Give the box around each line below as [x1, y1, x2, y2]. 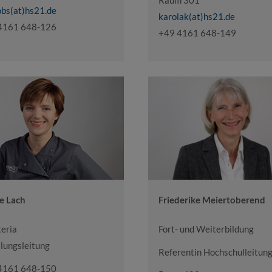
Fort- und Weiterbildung [158, 223, 254, 235]
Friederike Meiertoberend [158, 194, 265, 206]
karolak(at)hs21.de [158, 11, 235, 22]
